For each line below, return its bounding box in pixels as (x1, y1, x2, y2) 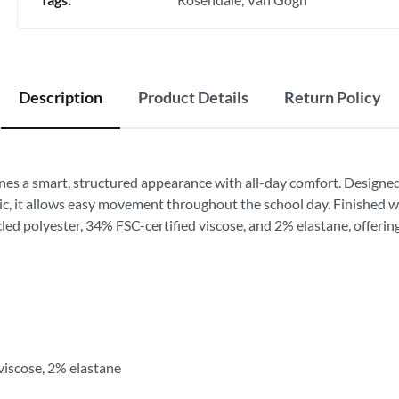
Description (18, 87, 102, 107)
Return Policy (283, 87, 381, 107)
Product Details (137, 87, 248, 107)
